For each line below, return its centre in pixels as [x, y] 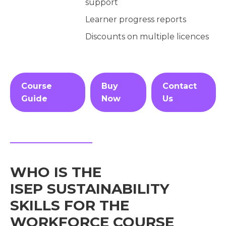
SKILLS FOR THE [70, 206]
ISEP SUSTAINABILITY [90, 189]
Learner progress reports [136, 20]
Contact [180, 86]
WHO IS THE [56, 172]
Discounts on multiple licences [147, 37]
